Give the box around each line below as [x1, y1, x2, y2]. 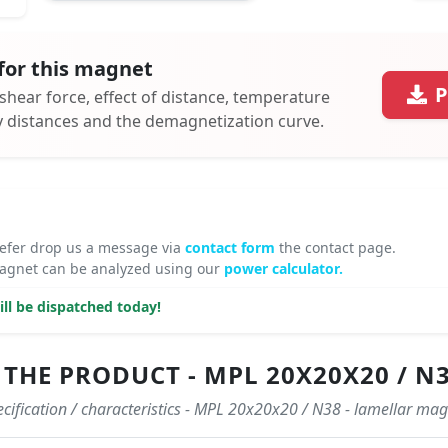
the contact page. [279, 238, 396, 258]
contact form [185, 238, 279, 258]
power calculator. [224, 259, 343, 279]
